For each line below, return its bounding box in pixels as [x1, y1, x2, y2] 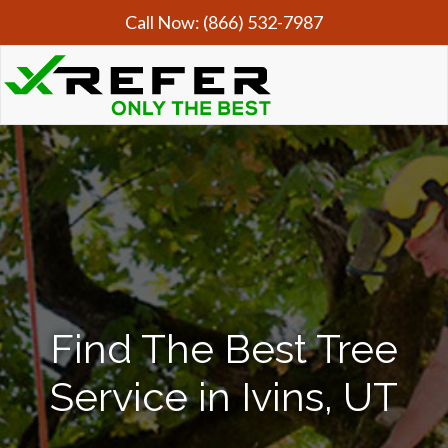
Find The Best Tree [50, 325, 398, 372]
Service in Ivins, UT [50, 373, 398, 420]
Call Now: [125, 11, 203, 33]
